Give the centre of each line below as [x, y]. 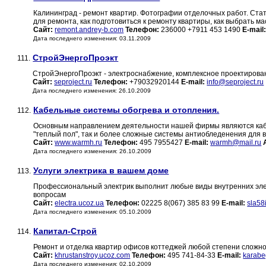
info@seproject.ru [235, 82]
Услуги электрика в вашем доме [101, 171]
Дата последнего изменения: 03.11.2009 [92, 39]
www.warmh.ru [79, 143]
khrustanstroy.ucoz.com [93, 256]
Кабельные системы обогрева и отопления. [126, 110]
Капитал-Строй [65, 231]
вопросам [50, 195]
